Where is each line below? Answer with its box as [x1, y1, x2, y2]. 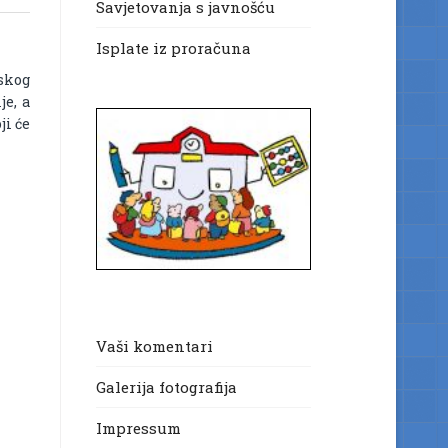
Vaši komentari [96, 336, 213, 356]
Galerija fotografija [96, 377, 237, 397]
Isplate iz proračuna [96, 38, 255, 59]
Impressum [96, 418, 181, 438]
